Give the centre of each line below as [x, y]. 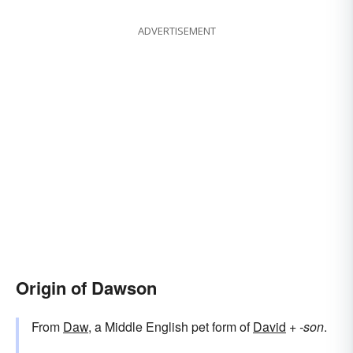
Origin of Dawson [86, 288]
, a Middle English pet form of [171, 327]
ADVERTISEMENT [176, 31]
